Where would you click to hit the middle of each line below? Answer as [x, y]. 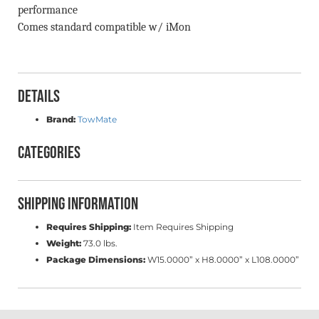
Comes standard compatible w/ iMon [104, 27]
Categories [49, 153]
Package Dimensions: [96, 260]
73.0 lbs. [99, 244]
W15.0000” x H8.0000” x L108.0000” [222, 260]
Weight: [64, 244]
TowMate [97, 120]
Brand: [61, 120]
